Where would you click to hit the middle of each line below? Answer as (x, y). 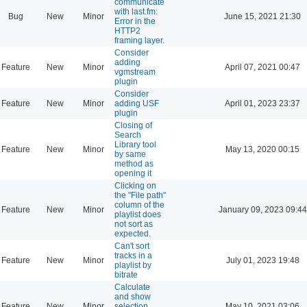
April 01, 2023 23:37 (262, 103)
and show (133, 296)
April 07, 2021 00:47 (262, 67)
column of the (139, 205)
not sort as (134, 224)
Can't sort (132, 246)
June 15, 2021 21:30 (262, 16)
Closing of (133, 125)
